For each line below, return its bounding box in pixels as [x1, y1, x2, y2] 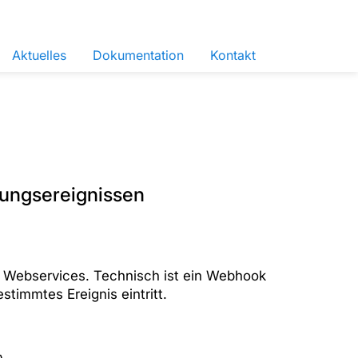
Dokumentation [93, 47, 184, 64]
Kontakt [210, 47, 256, 64]
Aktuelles [12, 47, 66, 64]
